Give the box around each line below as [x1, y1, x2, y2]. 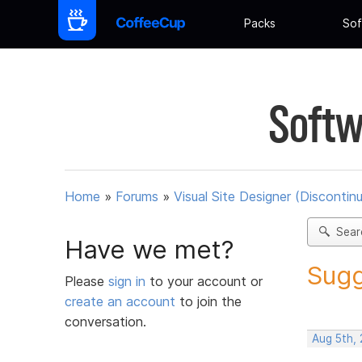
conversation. [65, 313, 146, 330]
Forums [116, 188, 158, 205]
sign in [108, 272, 149, 289]
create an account [65, 293, 175, 309]
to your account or [149, 272, 263, 289]
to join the [175, 293, 242, 309]
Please [65, 272, 108, 289]
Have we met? [65, 234, 234, 265]
